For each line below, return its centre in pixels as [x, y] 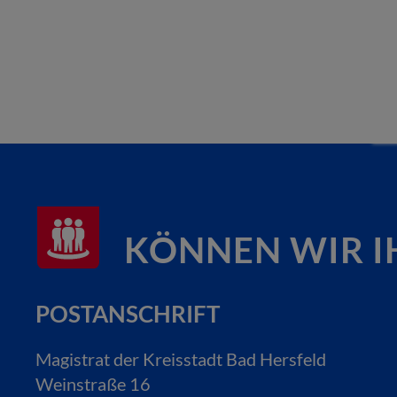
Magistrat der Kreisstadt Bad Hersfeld [181, 359]
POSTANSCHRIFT [128, 314]
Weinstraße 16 [93, 384]
